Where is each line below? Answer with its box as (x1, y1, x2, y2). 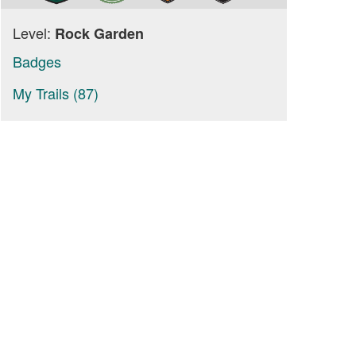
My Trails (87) (13, 83, 99, 103)
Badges (13, 51, 61, 72)
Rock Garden (55, 23, 144, 44)
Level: (13, 22, 55, 43)
